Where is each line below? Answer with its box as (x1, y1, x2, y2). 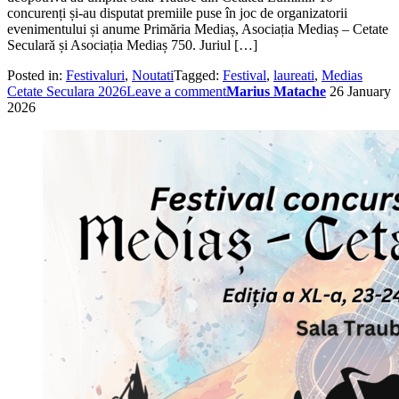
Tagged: (174, 67, 223, 83)
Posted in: (7, 67, 66, 83)
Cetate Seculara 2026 (7, 83, 126, 99)
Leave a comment (126, 83, 226, 99)
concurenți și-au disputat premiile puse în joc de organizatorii (7, 4, 347, 20)
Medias (322, 67, 362, 83)
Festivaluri (66, 67, 125, 83)
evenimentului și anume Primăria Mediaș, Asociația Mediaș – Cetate (7, 20, 388, 37)
